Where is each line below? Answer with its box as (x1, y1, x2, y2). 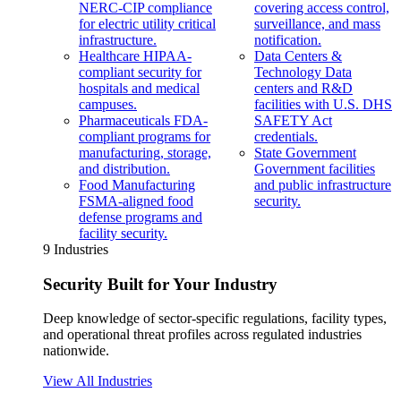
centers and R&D (254, 80, 353, 96)
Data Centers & (254, 47, 342, 64)
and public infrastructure (254, 176, 391, 192)
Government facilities (254, 160, 375, 176)
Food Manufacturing (79, 176, 195, 192)
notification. (254, 31, 321, 47)
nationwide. (43, 343, 109, 359)
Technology (254, 64, 321, 80)
